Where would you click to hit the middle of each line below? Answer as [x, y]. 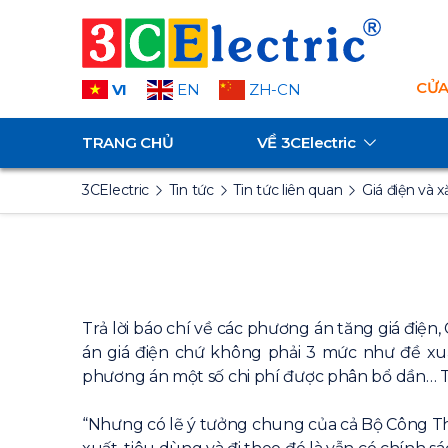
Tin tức [191, 190]
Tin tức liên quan [288, 190]
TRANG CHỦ [128, 142]
